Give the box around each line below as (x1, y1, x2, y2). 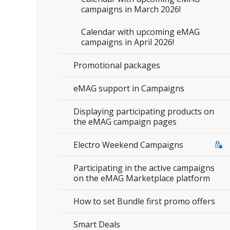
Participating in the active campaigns (73, 162, 215, 174)
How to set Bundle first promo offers (73, 196, 215, 207)
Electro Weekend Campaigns (73, 139, 183, 150)
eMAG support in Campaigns (73, 83, 184, 94)
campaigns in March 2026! (81, 4, 181, 15)
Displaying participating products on (73, 106, 214, 117)
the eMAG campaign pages (73, 116, 177, 127)
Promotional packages (73, 60, 160, 71)
